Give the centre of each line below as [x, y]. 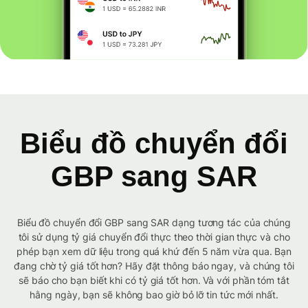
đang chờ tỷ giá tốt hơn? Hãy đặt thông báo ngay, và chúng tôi [154, 266]
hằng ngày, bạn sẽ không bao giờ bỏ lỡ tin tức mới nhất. [154, 295]
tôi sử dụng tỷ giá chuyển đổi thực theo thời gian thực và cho [154, 237]
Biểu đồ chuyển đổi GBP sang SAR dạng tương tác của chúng [154, 223]
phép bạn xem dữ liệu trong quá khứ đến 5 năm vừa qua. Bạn [154, 252]
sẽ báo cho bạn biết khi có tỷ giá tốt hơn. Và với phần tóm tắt [154, 280]
